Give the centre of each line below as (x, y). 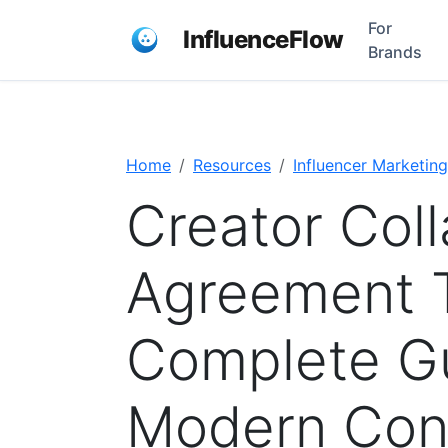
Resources (232, 165)
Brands (394, 52)
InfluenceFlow (263, 39)
